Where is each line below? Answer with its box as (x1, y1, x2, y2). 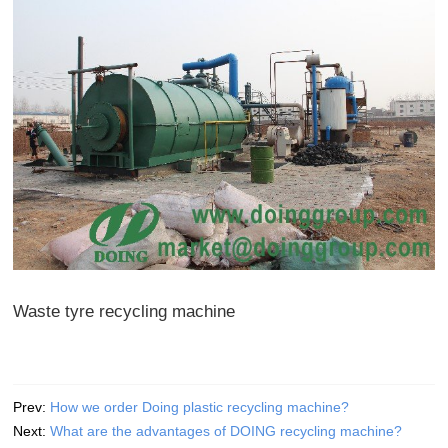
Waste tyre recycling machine (13, 301, 236, 321)
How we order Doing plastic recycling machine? (50, 398, 350, 415)
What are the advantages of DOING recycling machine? (50, 422, 403, 439)
